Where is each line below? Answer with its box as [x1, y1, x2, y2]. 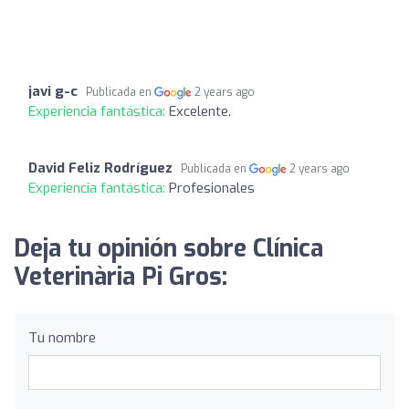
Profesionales [169, 178, 255, 197]
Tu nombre [28, 328, 96, 347]
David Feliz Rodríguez [28, 158, 173, 177]
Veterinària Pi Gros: [14, 260, 227, 293]
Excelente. [169, 101, 231, 121]
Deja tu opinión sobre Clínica [14, 232, 323, 265]
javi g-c [28, 81, 78, 100]
